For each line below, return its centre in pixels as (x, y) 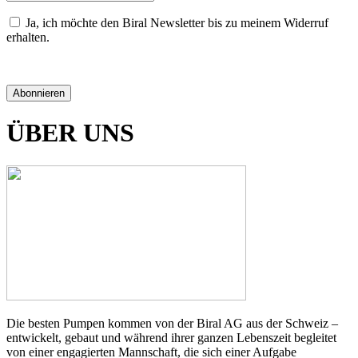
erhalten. (28, 37)
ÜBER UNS (70, 133)
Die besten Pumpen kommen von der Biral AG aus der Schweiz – (172, 323)
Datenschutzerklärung (62, 64)
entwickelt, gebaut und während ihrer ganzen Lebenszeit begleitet (171, 337)
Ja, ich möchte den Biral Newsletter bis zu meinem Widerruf (177, 22)
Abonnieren (39, 93)
